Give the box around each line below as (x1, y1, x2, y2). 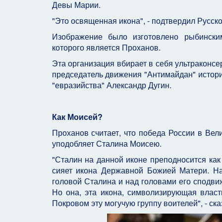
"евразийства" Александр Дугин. (52, 79, 171, 91)
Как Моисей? (52, 111, 103, 122)
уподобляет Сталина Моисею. (52, 138, 162, 149)
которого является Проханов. (52, 42, 161, 53)
